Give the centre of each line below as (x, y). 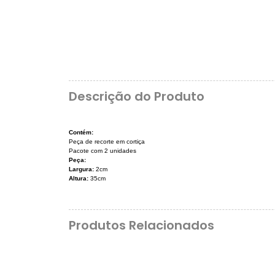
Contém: (81, 132)
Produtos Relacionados (141, 226)
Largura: (81, 169)
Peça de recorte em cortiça (107, 141)
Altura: (79, 178)
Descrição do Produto (137, 96)
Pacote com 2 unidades (103, 150)
